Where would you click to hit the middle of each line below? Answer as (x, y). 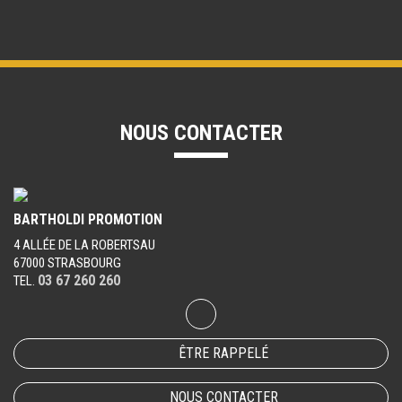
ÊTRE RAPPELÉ (223, 354)
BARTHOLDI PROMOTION (88, 220)
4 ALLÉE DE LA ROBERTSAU (84, 245)
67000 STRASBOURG (67, 263)
